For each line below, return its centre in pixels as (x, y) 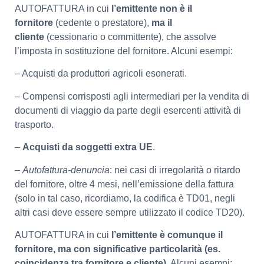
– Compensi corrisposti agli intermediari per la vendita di (132, 96)
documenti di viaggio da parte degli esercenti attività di (128, 110)
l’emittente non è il (152, 8)
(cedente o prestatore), (103, 22)
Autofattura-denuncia (66, 170)
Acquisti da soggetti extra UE (88, 147)
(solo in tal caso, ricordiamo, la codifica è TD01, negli (125, 198)
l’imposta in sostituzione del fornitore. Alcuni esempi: (124, 51)
